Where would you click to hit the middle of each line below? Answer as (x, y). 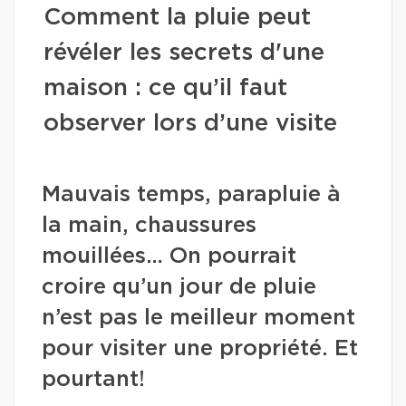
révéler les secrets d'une (184, 53)
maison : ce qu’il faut (165, 88)
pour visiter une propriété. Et (200, 349)
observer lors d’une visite (190, 123)
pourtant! (93, 380)
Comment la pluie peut (177, 17)
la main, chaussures (149, 226)
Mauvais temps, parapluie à (191, 195)
